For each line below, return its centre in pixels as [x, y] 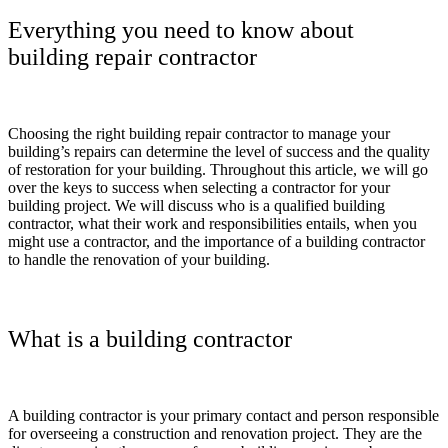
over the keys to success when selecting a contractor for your [199, 187]
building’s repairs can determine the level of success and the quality [219, 151]
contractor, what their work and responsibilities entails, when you [212, 223]
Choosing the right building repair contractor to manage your [199, 133]
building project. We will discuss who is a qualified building [196, 205]
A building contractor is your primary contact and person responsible [223, 416]
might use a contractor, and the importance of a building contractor [216, 241]
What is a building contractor [150, 339]
